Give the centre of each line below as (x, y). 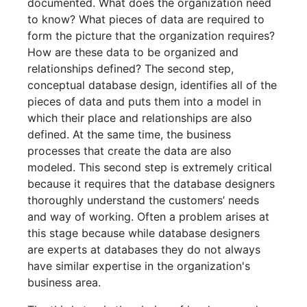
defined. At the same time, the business (130, 134)
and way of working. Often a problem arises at (149, 217)
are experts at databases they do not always (144, 249)
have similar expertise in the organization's (139, 266)
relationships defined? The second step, (131, 69)
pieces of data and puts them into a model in (145, 101)
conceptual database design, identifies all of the (152, 85)
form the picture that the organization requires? (151, 36)
